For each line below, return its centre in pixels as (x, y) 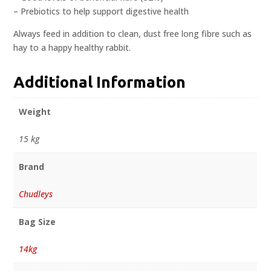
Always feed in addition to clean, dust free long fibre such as (133, 34)
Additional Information (100, 82)
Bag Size (37, 222)
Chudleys (35, 194)
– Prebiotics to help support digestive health (101, 11)
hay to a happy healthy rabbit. (72, 48)
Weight (34, 112)
